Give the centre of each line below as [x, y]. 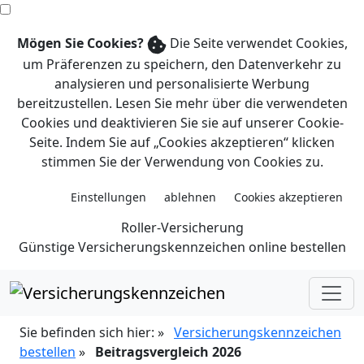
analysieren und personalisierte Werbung [182, 83]
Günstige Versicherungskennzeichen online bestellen [182, 247]
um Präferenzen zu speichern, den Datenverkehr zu [182, 64]
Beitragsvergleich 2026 [168, 352]
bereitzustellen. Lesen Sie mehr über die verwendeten [182, 103]
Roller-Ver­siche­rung [182, 227]
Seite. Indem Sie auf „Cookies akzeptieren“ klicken [182, 142]
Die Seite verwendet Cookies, [257, 43]
